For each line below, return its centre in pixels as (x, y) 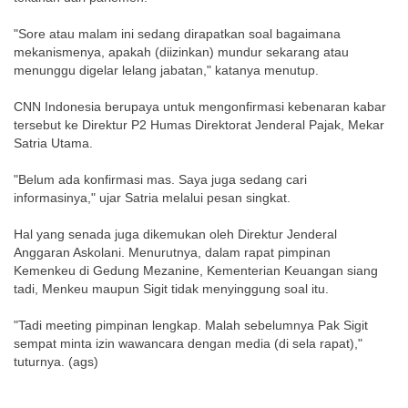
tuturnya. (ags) (56, 362)
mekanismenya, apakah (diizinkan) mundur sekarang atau (181, 52)
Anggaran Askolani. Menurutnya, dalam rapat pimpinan (172, 252)
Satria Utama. (53, 143)
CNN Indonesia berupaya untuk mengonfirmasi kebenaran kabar (200, 107)
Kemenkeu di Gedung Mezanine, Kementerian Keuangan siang (196, 270)
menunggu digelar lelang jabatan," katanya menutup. (166, 70)
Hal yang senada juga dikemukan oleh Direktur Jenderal (175, 234)
